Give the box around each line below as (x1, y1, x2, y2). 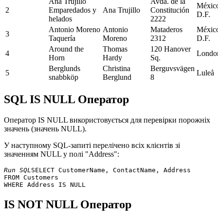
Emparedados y (49, 6, 96, 15)
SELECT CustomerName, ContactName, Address (31, 166, 195, 174)
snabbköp (49, 73, 78, 82)
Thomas (103, 45, 127, 54)
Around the (49, 45, 84, 54)
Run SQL (4, 166, 31, 174)
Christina (103, 64, 130, 73)
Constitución (150, 6, 189, 15)
